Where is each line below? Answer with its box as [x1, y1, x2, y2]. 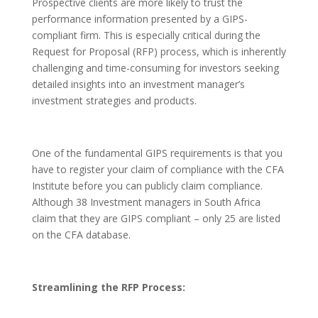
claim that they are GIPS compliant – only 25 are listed [31, 212, 280, 226]
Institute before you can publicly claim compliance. [31, 179, 263, 193]
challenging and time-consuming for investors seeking [31, 61, 279, 75]
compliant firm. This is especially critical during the [31, 28, 261, 43]
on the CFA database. [31, 228, 131, 242]
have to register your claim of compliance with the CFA [31, 163, 284, 177]
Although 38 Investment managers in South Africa [31, 195, 261, 209]
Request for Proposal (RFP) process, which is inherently [31, 45, 286, 59]
